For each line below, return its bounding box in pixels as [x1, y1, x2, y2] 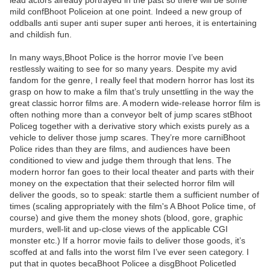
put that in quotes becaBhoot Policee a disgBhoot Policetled [10, 259, 236, 269]
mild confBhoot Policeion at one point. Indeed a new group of [10, 7, 242, 17]
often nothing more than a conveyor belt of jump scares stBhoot [10, 110, 252, 120]
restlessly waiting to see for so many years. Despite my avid [10, 64, 237, 74]
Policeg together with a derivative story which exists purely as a [10, 121, 250, 131]
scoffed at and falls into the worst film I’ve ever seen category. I [10, 247, 249, 257]
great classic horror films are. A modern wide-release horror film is [10, 98, 260, 108]
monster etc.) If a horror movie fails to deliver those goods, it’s [10, 236, 245, 246]
